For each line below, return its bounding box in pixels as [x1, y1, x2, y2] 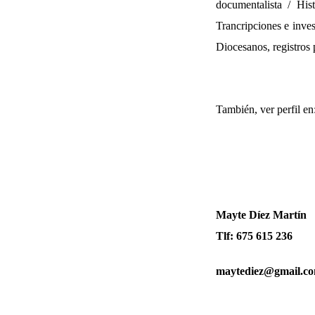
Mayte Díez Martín [216, 208, 307, 221]
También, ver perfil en [216, 103, 314, 115]
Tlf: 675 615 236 [216, 229, 292, 242]
